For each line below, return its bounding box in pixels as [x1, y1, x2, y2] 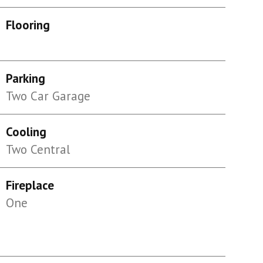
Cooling [5, 124, 46, 140]
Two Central [5, 141, 70, 157]
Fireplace [5, 177, 54, 193]
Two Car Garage [5, 88, 90, 104]
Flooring [5, 17, 50, 33]
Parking [5, 70, 45, 86]
